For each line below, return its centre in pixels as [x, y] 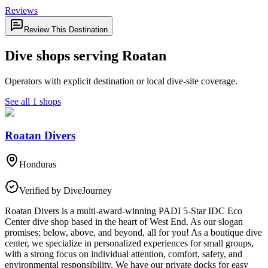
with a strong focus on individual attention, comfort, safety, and [124, 254]
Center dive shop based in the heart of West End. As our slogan [124, 222]
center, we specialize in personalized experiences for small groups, [129, 243]
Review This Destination [66, 30]
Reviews [21, 10]
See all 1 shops [33, 101]
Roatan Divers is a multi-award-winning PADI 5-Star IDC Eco [124, 211]
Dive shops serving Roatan [86, 55]
